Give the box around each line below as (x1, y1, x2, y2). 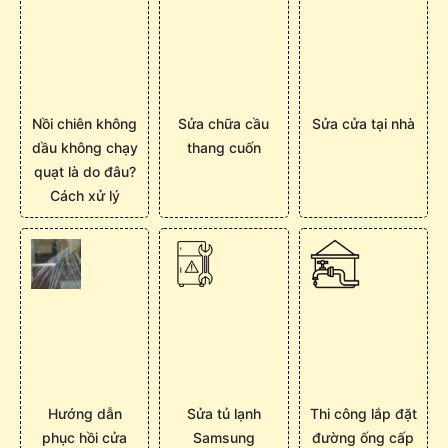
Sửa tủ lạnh (186, 405, 261, 423)
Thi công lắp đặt (309, 405, 417, 423)
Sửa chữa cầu (178, 115, 270, 133)
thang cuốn (186, 139, 261, 157)
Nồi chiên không (32, 115, 138, 133)
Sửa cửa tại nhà (311, 115, 415, 133)
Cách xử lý (49, 187, 120, 205)
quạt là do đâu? (33, 163, 136, 181)
